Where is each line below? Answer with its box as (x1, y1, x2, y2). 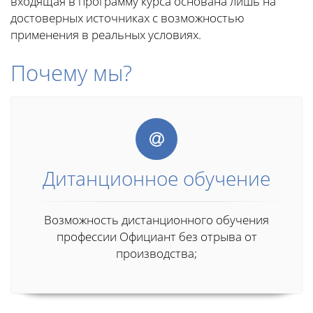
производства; (116, 245, 197, 262)
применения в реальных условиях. (10, 27, 201, 43)
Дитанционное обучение (43, 165, 270, 192)
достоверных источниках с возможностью (10, 10, 245, 27)
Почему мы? (10, 58, 132, 88)
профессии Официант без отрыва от (56, 228, 257, 245)
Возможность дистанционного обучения (44, 212, 269, 228)
